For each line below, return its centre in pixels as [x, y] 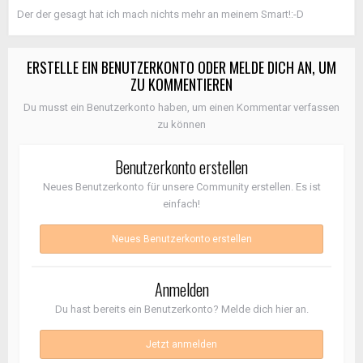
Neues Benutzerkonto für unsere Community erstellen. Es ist [181, 187]
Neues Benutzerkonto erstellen [181, 239]
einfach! [181, 204]
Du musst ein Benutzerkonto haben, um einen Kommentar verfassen [181, 107]
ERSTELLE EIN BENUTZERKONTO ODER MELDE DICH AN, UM [181, 67]
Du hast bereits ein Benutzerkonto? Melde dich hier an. [181, 309]
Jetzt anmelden [181, 344]
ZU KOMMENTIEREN [181, 84]
